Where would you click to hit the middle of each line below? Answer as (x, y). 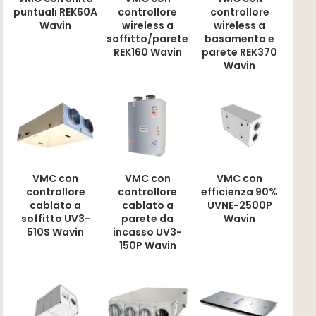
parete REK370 (240, 53)
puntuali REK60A (56, 12)
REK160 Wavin (147, 53)
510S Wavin (56, 232)
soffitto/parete (148, 39)
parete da (148, 218)
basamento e (240, 39)
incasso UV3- (148, 232)
